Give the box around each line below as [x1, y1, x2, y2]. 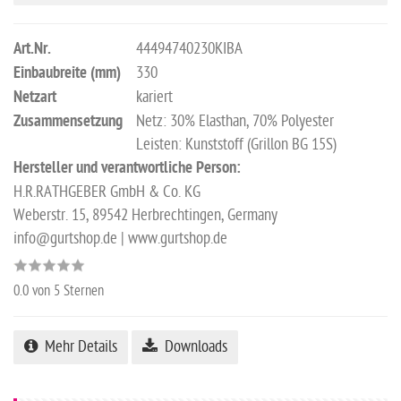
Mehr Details [38, 337, 117, 357]
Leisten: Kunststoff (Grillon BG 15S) [136, 135, 337, 155]
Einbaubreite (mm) [13, 64, 121, 85]
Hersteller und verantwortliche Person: [13, 158, 241, 180]
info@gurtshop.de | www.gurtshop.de [13, 229, 227, 249]
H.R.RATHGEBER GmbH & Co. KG [13, 183, 200, 202]
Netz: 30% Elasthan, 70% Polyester [136, 112, 334, 132]
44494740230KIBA [136, 39, 243, 59]
